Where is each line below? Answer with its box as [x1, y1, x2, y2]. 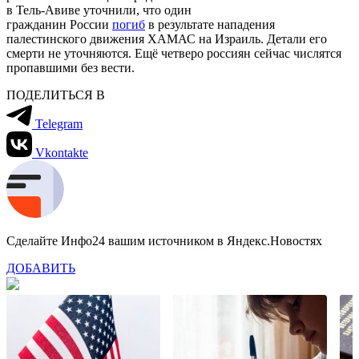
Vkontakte [35, 145, 88, 159]
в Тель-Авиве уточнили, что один [6, 2, 192, 17]
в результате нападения [145, 17, 275, 31]
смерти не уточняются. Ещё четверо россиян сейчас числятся [6, 46, 341, 60]
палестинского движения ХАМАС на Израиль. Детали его [6, 31, 327, 46]
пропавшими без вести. [6, 60, 135, 75]
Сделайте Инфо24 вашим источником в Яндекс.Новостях [6, 233, 322, 248]
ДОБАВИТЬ [6, 260, 75, 275]
